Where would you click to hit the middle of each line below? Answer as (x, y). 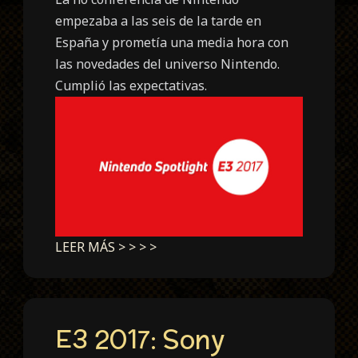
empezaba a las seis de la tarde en (159, 21)
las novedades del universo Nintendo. (168, 64)
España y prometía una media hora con (172, 43)
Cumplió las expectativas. (131, 86)
